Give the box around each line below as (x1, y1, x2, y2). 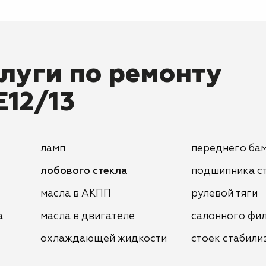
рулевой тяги (191, 189, 258, 199)
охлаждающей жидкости (40, 234, 167, 244)
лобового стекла (40, 166, 128, 176)
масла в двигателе (40, 211, 135, 221)
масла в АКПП (40, 189, 111, 199)
